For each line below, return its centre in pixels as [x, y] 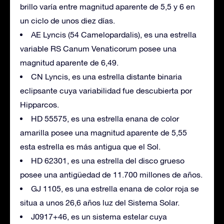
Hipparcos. [39, 104]
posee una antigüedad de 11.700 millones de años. [111, 174]
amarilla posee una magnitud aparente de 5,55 [103, 132]
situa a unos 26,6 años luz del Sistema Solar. [100, 202]
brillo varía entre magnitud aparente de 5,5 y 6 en [107, 6]
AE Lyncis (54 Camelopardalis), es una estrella [114, 34]
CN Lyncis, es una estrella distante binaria [106, 76]
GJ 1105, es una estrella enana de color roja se [115, 188]
